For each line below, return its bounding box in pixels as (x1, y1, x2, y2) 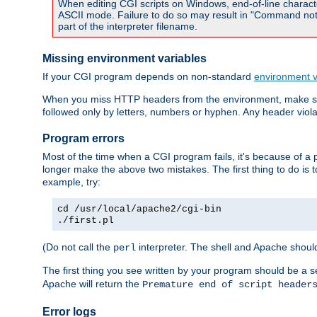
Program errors (42, 132, 125, 145)
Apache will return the (42, 277, 142, 289)
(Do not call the (42, 241, 113, 253)
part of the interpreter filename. (58, 21, 197, 33)
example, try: (42, 175, 100, 188)
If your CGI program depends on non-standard (42, 70, 254, 82)
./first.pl (57, 214, 114, 226)
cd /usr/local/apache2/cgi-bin (57, 203, 221, 214)
